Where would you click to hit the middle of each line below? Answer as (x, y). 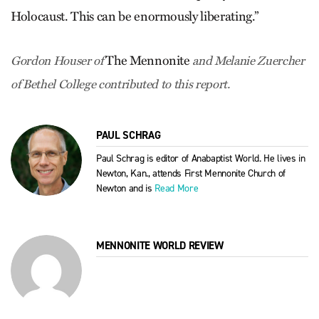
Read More (177, 188)
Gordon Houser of (58, 61)
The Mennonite (148, 60)
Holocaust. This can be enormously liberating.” (135, 16)
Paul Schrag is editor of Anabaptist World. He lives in (201, 158)
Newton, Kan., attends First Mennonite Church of (191, 173)
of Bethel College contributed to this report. (120, 84)
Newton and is (126, 188)
